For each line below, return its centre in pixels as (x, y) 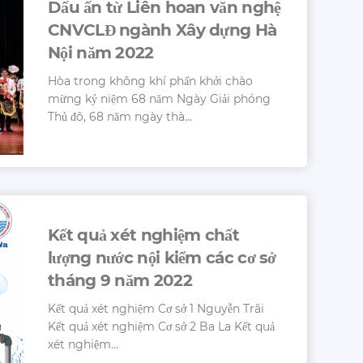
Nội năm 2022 (101, 52)
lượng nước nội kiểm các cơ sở (162, 257)
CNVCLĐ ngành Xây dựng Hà (162, 30)
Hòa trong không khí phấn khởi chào (150, 81)
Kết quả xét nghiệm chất (143, 235)
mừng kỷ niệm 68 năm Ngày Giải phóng (159, 98)
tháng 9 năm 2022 (120, 280)
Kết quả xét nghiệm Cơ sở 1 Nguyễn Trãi (156, 308)
